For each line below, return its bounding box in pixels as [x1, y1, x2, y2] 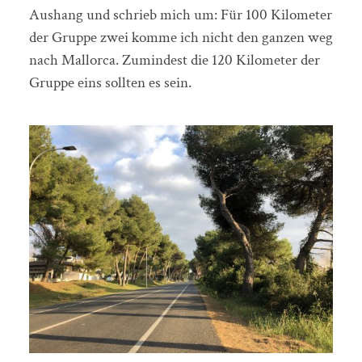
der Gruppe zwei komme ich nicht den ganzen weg [28, 27, 333, 48]
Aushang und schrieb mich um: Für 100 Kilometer [28, 5, 332, 26]
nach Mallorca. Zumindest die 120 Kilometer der [28, 50, 320, 71]
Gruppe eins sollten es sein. [28, 73, 192, 94]
